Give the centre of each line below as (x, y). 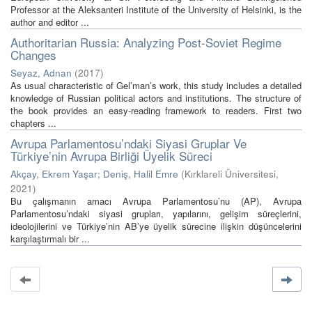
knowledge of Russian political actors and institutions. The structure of (156, 98)
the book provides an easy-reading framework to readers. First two (156, 110)
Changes (33, 55)
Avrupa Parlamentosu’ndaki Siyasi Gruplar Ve (128, 143)
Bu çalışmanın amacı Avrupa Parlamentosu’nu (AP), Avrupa (156, 201)
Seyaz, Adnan (41, 73)
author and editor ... (50, 22)
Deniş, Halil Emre (141, 174)
